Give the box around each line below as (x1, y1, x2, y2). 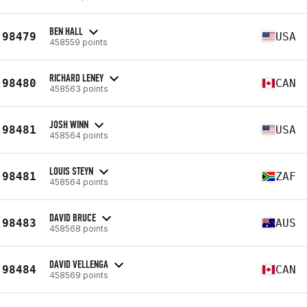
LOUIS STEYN (49, 164, 93, 177)
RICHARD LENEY (49, 71, 103, 84)
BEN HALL (49, 24, 83, 38)
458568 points (49, 223, 108, 234)
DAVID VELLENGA (49, 257, 108, 271)
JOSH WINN (49, 117, 88, 131)
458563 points (49, 83, 108, 94)
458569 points (49, 269, 108, 280)
